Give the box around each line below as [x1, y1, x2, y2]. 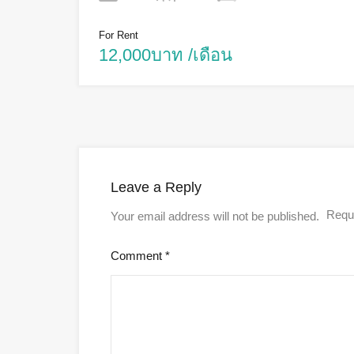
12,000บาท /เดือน [99, 45, 232, 66]
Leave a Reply [111, 179, 201, 196]
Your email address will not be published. [111, 209, 319, 224]
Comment [111, 249, 165, 263]
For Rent [99, 29, 138, 42]
